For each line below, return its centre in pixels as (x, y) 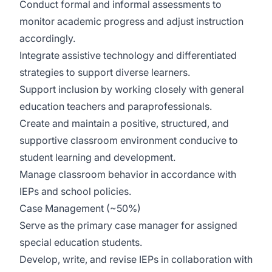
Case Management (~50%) (80, 208)
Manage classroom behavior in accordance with (128, 174)
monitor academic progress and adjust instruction (131, 21)
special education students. (81, 242)
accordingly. (47, 38)
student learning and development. (97, 157)
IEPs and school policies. (75, 191)
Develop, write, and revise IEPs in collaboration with (136, 259)
